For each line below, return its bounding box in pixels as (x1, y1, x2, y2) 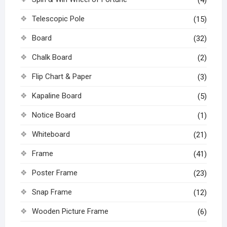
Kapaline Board (31, 91, 82, 101)
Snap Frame (31, 187, 72, 197)
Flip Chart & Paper (31, 72, 92, 82)
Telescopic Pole (31, 14, 85, 24)
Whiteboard (31, 130, 70, 139)
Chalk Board (31, 53, 72, 62)
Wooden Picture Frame (31, 207, 108, 216)
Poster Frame (31, 168, 78, 178)
